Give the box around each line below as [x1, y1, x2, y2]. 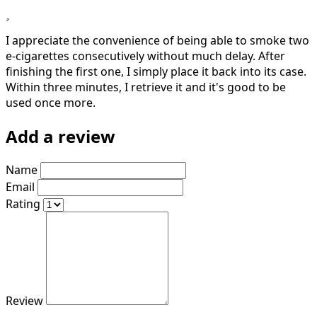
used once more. [6, 95, 96, 111]
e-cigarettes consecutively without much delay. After [6, 48, 285, 64]
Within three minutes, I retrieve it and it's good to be [6, 79, 286, 96]
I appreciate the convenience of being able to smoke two [6, 33, 309, 49]
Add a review [6, 125, 115, 149]
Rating [6, 196, 40, 212]
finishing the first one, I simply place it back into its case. [6, 64, 306, 80]
